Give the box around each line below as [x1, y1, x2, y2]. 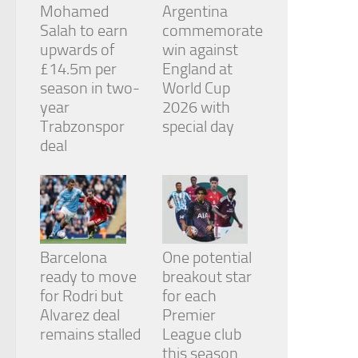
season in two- [40, 78, 140, 98]
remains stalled [40, 324, 141, 344]
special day [161, 117, 234, 137]
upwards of [40, 40, 114, 60]
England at [161, 59, 233, 79]
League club [161, 324, 241, 344]
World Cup [161, 78, 230, 98]
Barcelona [40, 248, 107, 268]
